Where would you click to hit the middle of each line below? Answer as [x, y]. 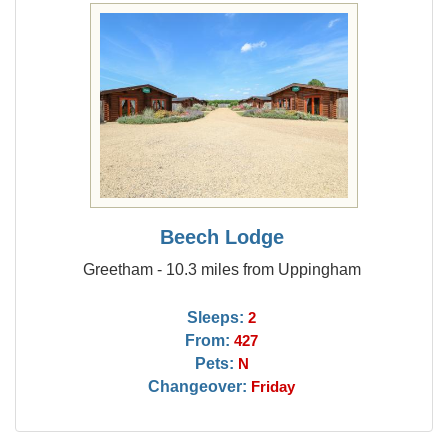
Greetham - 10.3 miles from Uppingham [221, 269]
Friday [273, 387]
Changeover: [198, 386]
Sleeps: [216, 317]
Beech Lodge [221, 237]
